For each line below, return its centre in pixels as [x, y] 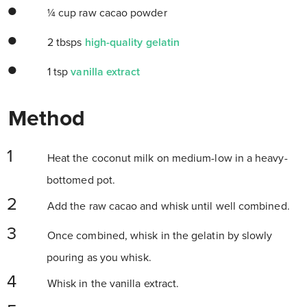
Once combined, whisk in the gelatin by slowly [158, 236]
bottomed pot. [81, 181]
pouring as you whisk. [99, 258]
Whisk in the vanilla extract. [112, 284]
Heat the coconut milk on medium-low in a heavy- [166, 159]
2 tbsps [64, 43]
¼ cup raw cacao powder [106, 13]
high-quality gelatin [132, 43]
